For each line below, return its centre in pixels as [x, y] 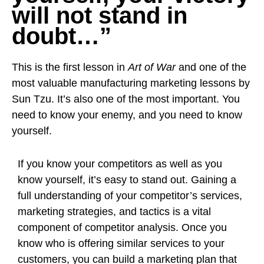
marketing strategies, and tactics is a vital [114, 212]
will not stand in [100, 15]
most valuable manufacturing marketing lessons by [131, 83]
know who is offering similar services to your [121, 243]
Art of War [152, 67]
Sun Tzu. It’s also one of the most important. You [126, 99]
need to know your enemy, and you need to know [127, 115]
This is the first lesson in [70, 67]
